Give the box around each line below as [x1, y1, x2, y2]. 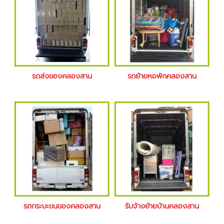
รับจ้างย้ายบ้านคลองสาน [124, 200, 199, 211]
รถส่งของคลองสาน [32, 70, 92, 81]
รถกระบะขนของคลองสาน [23, 200, 101, 211]
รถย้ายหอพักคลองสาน [127, 70, 196, 81]
